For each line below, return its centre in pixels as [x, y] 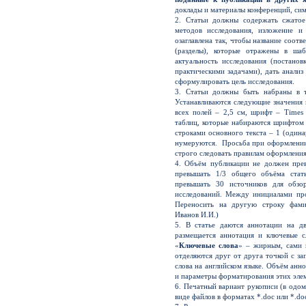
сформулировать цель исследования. [235, 81]
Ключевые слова [209, 245]
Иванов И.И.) [197, 214]
